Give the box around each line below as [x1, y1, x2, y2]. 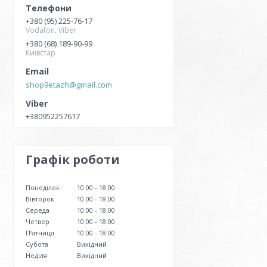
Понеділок [26, 183, 60, 193]
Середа [26, 206, 49, 215]
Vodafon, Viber [26, 24, 76, 35]
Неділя [26, 251, 47, 260]
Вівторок [26, 194, 54, 204]
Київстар [26, 47, 55, 58]
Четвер [26, 217, 49, 226]
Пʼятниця [26, 228, 54, 238]
